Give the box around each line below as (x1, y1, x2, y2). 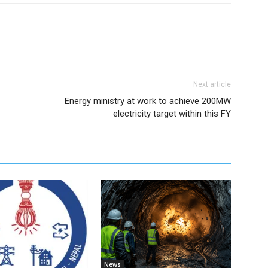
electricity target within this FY (113, 108, 231, 119)
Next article (193, 80, 231, 89)
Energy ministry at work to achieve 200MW (65, 96, 231, 106)
